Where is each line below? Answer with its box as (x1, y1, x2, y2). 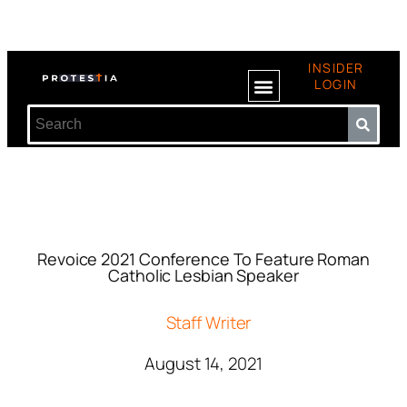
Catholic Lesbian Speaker (108, 264, 299, 286)
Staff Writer (165, 311, 252, 334)
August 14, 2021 (144, 352, 263, 375)
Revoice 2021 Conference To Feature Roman (37, 248, 370, 270)
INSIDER (308, 59, 364, 76)
